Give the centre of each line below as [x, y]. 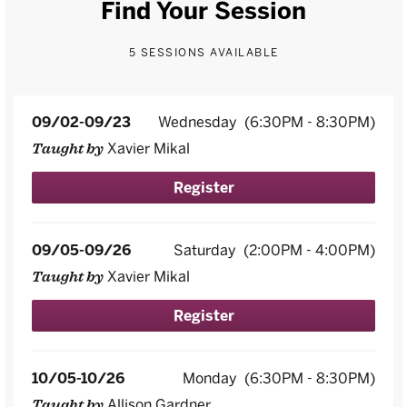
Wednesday [198, 122]
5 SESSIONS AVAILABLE [203, 53]
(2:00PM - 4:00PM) [309, 250]
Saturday [205, 250]
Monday [210, 378]
